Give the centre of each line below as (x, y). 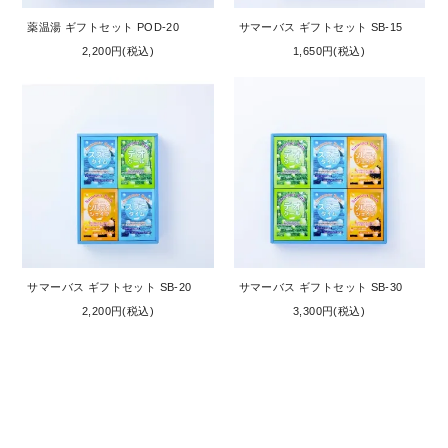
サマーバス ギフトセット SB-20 (109, 287)
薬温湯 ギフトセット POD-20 (103, 27)
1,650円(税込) (329, 51)
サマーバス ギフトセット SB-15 (320, 27)
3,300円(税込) (329, 311)
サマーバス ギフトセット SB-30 (320, 287)
